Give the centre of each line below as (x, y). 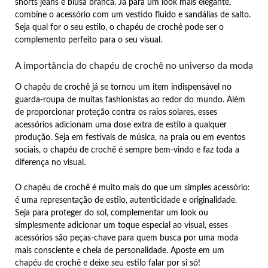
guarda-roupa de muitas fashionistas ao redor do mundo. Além (130, 100)
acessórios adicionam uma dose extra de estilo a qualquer (121, 125)
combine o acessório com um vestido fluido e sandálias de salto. (133, 15)
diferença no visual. (50, 162)
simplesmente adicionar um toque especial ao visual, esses (121, 225)
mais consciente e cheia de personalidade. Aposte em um (120, 250)
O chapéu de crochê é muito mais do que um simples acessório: (133, 188)
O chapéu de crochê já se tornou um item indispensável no (123, 87)
